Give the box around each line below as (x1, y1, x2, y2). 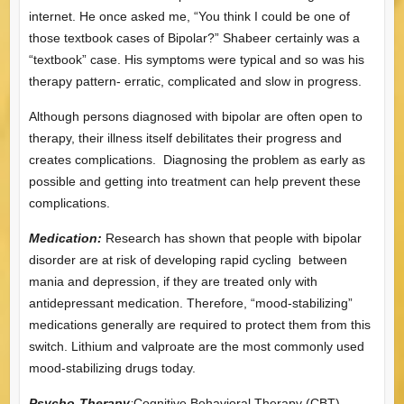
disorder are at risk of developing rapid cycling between (28, 252, 347, 267)
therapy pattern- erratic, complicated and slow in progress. (28, 73, 362, 88)
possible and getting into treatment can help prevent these (28, 173, 361, 188)
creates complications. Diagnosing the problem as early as (28, 151, 365, 167)
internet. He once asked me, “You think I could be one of (28, 8, 350, 23)
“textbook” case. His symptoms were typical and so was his (28, 51, 364, 67)
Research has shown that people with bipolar (105, 230, 362, 245)
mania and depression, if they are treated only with (28, 273, 317, 289)
